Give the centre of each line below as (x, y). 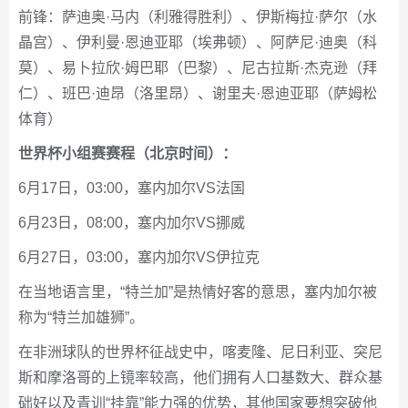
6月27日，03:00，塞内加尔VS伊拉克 (139, 258)
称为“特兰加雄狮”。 (81, 318)
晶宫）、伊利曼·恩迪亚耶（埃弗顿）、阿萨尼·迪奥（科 (198, 43)
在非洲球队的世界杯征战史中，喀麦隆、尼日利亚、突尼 (200, 352)
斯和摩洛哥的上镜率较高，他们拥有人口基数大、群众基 (200, 378)
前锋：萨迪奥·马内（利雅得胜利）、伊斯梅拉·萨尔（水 (198, 17)
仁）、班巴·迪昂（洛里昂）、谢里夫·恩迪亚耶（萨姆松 (198, 94)
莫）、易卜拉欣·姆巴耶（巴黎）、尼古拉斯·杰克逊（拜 (198, 68)
